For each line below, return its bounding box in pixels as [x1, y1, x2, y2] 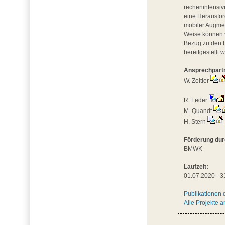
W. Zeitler [184, 77, 211, 85]
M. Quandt [184, 107, 214, 115]
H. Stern [184, 118, 208, 126]
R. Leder [184, 97, 209, 104]
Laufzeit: [184, 163, 209, 171]
